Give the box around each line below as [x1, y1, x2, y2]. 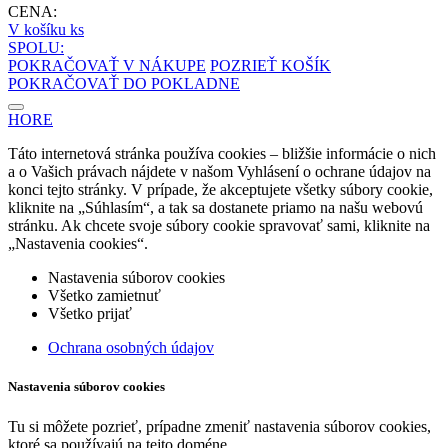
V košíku [8, 21, 70, 39]
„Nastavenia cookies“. [8, 235, 148, 253]
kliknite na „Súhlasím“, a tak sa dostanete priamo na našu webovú [8, 199, 423, 217]
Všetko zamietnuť [48, 287, 161, 305]
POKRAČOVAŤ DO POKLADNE [8, 75, 240, 93]
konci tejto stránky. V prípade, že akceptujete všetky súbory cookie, [8, 181, 433, 199]
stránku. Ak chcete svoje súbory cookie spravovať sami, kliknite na [8, 217, 430, 235]
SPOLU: [8, 39, 64, 57]
